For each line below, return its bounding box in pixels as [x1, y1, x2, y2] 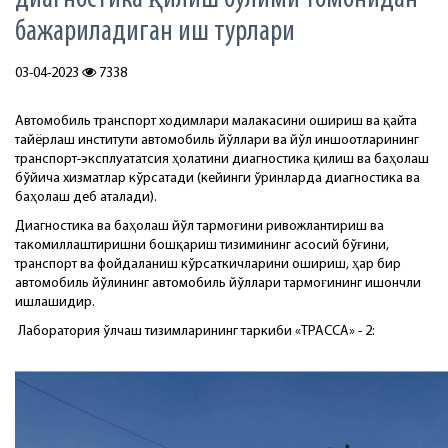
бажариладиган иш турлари [15, 16, 295, 48]
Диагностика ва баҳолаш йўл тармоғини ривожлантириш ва [15, 218, 384, 234]
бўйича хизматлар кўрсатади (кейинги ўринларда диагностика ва [15, 170, 420, 186]
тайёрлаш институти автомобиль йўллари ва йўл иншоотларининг [15, 132, 419, 148]
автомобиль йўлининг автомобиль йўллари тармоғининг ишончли [15, 275, 421, 291]
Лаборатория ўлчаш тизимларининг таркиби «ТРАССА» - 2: [15, 323, 375, 339]
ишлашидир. [15, 294, 95, 310]
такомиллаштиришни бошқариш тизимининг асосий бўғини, [15, 237, 389, 253]
